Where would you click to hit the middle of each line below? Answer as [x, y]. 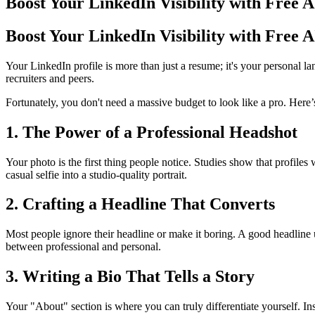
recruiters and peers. [50, 78]
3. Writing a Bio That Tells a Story [130, 277]
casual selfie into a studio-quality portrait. [96, 174]
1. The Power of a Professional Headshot [152, 132]
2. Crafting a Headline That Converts [140, 204]
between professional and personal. [83, 247]
